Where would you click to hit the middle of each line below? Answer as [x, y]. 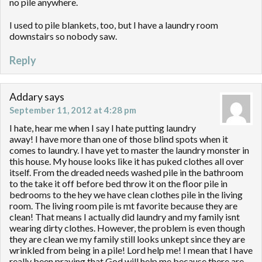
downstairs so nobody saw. [63, 36]
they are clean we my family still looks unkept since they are [127, 239]
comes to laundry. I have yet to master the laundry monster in [129, 150]
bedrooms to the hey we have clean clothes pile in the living [126, 195]
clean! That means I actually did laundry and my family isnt [125, 217]
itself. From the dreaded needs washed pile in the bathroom [126, 173]
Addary [26, 97]
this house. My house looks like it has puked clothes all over [127, 161]
